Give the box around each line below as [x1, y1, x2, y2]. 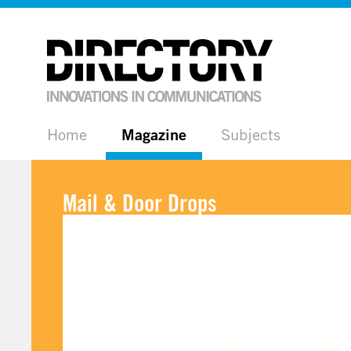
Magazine [121, 125, 186, 144]
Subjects [221, 125, 280, 143]
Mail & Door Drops [63, 189, 217, 217]
